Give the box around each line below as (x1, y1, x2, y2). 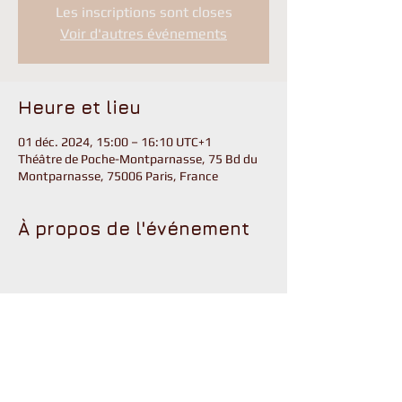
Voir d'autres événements (60, 25, 227, 42)
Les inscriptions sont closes (55, 4, 232, 21)
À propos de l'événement (18, 218, 249, 239)
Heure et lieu (18, 97, 141, 118)
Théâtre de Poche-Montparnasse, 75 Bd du (18, 152, 258, 166)
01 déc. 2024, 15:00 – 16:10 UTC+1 (18, 135, 212, 149)
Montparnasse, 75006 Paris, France (18, 169, 218, 183)
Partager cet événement (18, 354, 245, 374)
